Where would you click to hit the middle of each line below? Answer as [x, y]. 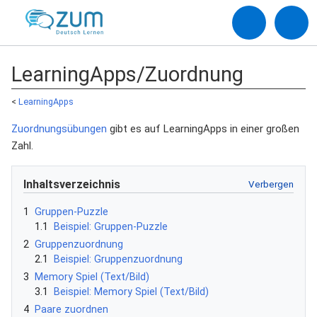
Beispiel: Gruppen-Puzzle [111, 226]
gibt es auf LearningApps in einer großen [203, 129]
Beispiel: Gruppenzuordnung [118, 259]
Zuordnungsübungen [59, 129]
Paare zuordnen [71, 309]
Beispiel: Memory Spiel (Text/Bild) [131, 292]
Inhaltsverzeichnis [72, 184]
